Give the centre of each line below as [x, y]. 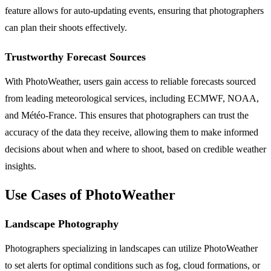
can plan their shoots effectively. [66, 27]
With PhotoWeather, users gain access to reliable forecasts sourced [130, 81]
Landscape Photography [62, 224]
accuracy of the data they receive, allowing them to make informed [132, 132]
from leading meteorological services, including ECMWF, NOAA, [132, 98]
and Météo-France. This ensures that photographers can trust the [127, 115]
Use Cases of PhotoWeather [90, 194]
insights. [21, 166]
